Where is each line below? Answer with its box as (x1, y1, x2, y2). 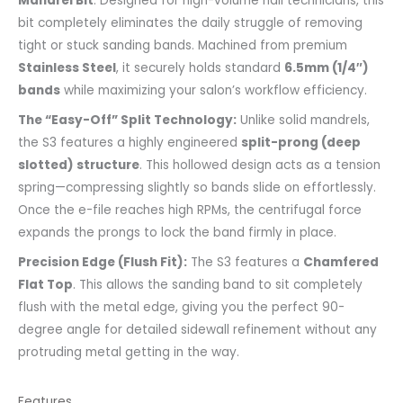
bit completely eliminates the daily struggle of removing (18, 13, 363, 31)
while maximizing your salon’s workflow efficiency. (60, 81, 367, 99)
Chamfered (303, 253, 379, 271)
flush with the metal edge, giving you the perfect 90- (18, 298, 345, 316)
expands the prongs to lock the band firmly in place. (18, 223, 336, 241)
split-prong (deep (241, 133, 361, 151)
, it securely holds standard (116, 58, 284, 76)
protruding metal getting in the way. (18, 343, 239, 361)
